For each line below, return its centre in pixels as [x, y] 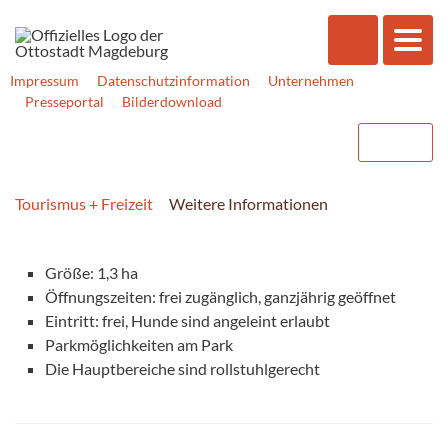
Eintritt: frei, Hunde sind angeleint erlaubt [187, 320]
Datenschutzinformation [173, 80]
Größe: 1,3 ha [91, 272]
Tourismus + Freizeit [84, 203]
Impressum [44, 80]
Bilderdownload [172, 101]
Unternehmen [311, 80]
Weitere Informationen [248, 203]
